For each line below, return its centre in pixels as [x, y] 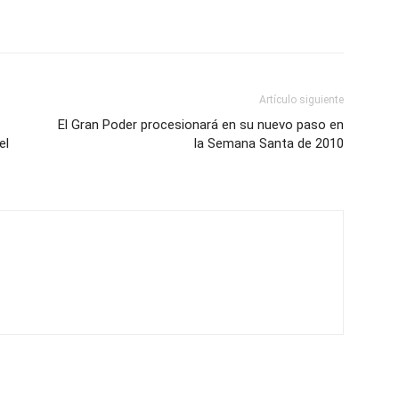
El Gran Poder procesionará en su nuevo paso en [201, 125]
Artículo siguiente [301, 100]
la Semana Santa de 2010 [269, 143]
